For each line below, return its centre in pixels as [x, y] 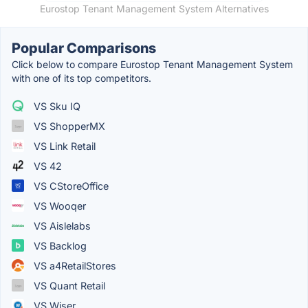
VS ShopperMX [68, 126]
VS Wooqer [58, 206]
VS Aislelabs [61, 225]
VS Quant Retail [68, 285]
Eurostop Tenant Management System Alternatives [154, 8]
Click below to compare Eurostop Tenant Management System [152, 64]
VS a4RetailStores [74, 265]
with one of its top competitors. [81, 78]
